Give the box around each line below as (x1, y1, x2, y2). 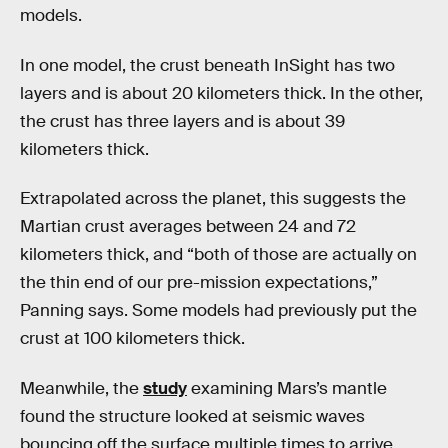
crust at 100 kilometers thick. (20, 328, 245, 350)
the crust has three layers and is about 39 (20, 110, 345, 132)
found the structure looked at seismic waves (20, 405, 365, 427)
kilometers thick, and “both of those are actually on (20, 244, 417, 266)
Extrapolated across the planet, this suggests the (20, 188, 406, 210)
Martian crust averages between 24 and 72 (20, 216, 356, 238)
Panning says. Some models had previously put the (20, 300, 417, 322)
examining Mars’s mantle (187, 377, 387, 399)
